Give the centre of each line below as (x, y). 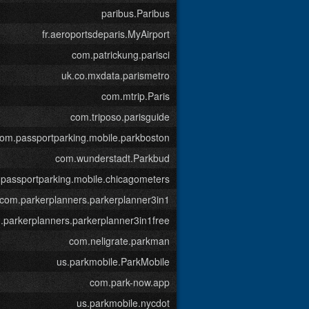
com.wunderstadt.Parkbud (112, 158)
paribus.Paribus (136, 13)
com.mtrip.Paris (136, 96)
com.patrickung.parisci (121, 54)
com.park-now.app (130, 282)
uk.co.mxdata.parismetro (116, 75)
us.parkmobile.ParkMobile (113, 261)
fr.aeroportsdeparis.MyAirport (106, 34)
